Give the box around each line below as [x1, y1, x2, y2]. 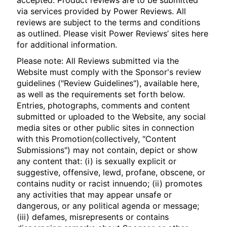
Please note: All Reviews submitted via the [17, 56, 179, 66]
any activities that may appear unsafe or [17, 190, 172, 200]
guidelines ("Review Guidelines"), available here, [17, 78, 200, 88]
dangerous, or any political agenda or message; [17, 201, 200, 211]
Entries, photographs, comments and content [17, 100, 191, 110]
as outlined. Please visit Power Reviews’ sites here [17, 28, 209, 39]
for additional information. [17, 40, 118, 50]
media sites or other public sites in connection [17, 123, 195, 133]
